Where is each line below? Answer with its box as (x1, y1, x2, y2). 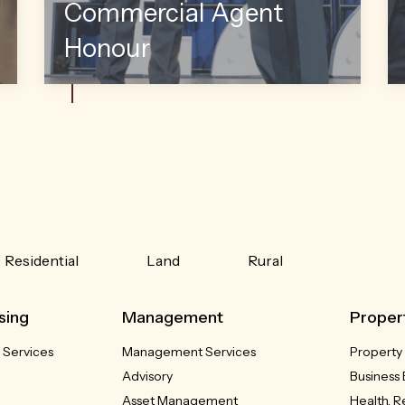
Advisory (122, 367, 174, 384)
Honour (63, 32, 150, 63)
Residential (5, 250, 80, 269)
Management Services (122, 343, 257, 360)
